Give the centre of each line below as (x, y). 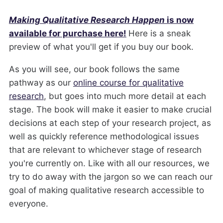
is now (180, 20)
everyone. (28, 204)
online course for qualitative (128, 83)
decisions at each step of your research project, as (110, 123)
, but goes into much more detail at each (125, 96)
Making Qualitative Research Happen (88, 20)
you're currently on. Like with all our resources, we (109, 164)
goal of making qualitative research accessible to (106, 190)
